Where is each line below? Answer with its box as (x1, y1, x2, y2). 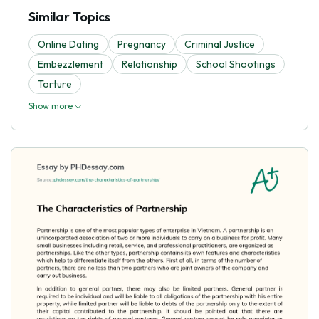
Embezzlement (38, 57, 103, 70)
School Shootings (196, 57, 276, 70)
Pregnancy (117, 37, 166, 51)
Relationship (122, 57, 177, 70)
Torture (38, 77, 72, 90)
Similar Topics (28, 8, 110, 25)
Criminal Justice (184, 37, 255, 51)
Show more (28, 100, 75, 111)
